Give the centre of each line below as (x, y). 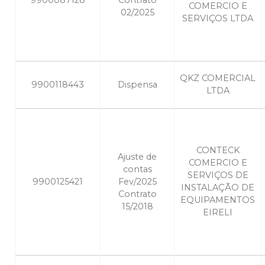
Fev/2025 (137, 182)
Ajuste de (137, 157)
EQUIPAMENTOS (218, 200)
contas (137, 169)
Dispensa (137, 85)
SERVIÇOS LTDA (218, 19)
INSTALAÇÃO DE (218, 188)
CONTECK (218, 151)
